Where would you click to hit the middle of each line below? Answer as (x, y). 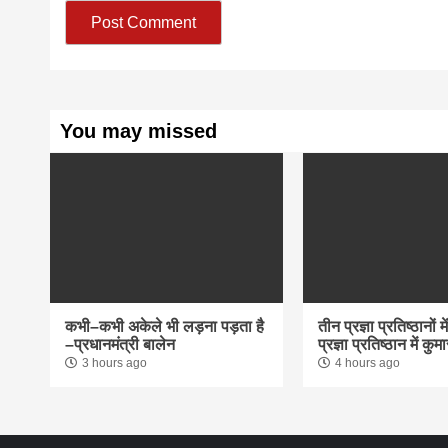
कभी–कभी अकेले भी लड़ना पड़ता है (165, 327)
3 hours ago (115, 363)
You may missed (139, 131)
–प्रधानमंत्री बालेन (120, 345)
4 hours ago (367, 363)
